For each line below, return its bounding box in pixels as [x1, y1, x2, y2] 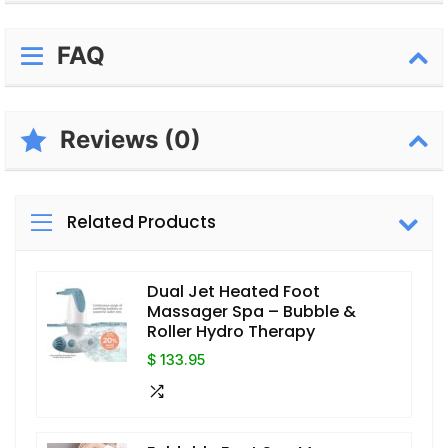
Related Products [67, 209, 216, 234]
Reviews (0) [60, 124, 201, 154]
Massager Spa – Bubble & [147, 300, 356, 324]
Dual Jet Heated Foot [147, 280, 320, 304]
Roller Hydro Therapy [147, 320, 315, 344]
